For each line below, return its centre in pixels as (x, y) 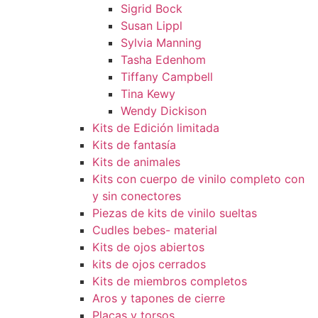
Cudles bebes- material (155, 230)
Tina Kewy (148, 94)
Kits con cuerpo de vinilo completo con (198, 179)
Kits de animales (136, 162)
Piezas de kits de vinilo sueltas (175, 213)
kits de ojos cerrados (149, 264)
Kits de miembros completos (170, 281)
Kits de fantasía (134, 145)
